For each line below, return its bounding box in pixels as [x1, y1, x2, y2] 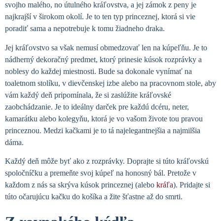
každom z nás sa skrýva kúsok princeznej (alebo [5, 181, 156, 189]
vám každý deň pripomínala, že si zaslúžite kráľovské [5, 90, 171, 99]
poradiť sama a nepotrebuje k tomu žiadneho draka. [5, 24, 165, 33]
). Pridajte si [173, 181, 210, 189]
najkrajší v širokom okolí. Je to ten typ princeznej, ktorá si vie [5, 12, 195, 21]
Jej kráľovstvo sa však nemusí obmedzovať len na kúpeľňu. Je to [5, 43, 207, 52]
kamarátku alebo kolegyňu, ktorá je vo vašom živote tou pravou [5, 114, 203, 123]
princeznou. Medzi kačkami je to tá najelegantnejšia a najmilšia [5, 126, 200, 135]
